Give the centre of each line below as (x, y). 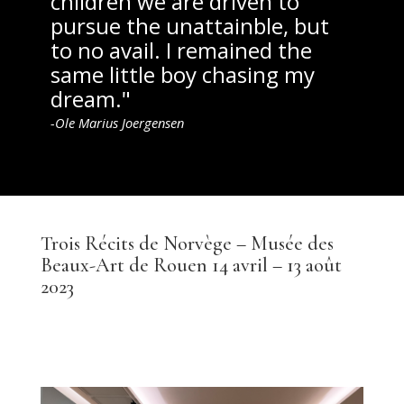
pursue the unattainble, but (190, 26)
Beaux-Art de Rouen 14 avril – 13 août (191, 266)
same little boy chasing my (183, 75)
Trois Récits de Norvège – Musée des (187, 244)
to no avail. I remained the (181, 50)
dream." (91, 99)
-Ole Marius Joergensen (117, 123)
